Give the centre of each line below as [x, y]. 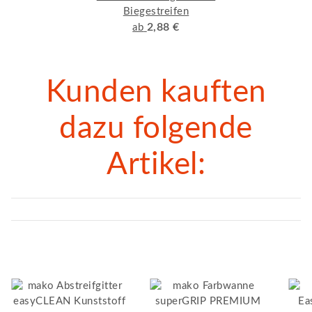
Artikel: [156, 165]
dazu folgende [156, 129]
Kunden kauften [156, 93]
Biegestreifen [156, 12]
